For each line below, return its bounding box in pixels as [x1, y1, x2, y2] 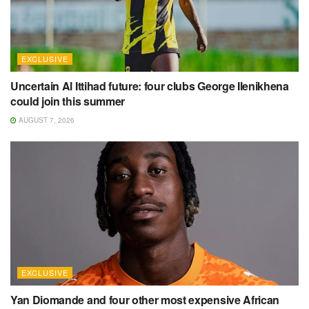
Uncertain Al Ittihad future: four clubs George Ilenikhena [10, 78, 289, 94]
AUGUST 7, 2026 [17, 115, 74, 126]
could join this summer [10, 93, 125, 110]
